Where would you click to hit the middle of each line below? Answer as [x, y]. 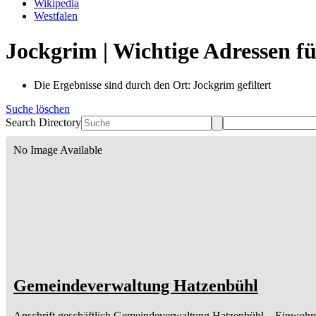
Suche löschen [38, 109]
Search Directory [43, 123]
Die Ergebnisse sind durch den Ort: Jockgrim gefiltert [152, 85]
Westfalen [56, 16]
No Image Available [58, 150]
